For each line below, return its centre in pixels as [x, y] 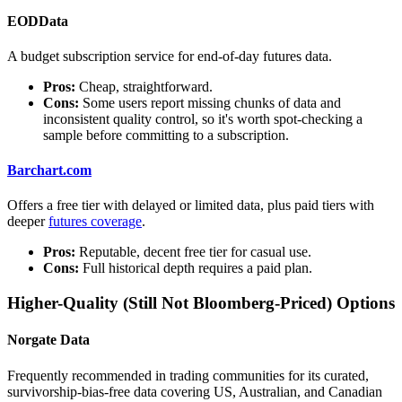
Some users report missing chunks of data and [210, 102]
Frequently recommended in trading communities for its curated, [188, 375]
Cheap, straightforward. [144, 86]
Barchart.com [49, 170]
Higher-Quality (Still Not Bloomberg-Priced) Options [201, 303]
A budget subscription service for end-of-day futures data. [170, 56]
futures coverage [95, 222]
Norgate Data [48, 340]
